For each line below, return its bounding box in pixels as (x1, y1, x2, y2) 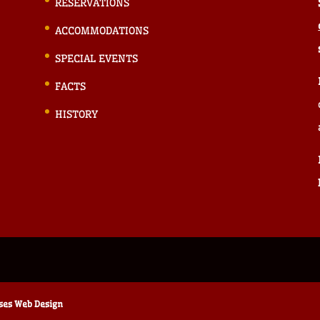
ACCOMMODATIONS (54, 24, 149, 38)
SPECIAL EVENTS (54, 52, 138, 66)
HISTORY (54, 108, 98, 121)
